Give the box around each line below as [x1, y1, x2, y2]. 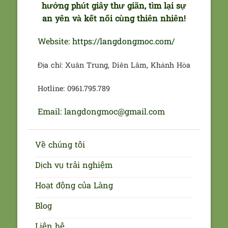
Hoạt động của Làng [35, 180, 113, 192]
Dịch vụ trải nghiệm [35, 159, 112, 172]
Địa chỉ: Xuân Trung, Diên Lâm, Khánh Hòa [37, 61, 190, 72]
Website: [37, 36, 72, 49]
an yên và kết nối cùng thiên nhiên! [42, 13, 186, 25]
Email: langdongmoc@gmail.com [37, 106, 165, 119]
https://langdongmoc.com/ [72, 36, 175, 49]
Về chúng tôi [35, 139, 85, 152]
